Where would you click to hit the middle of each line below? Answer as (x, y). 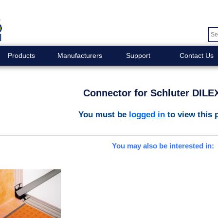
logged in (147, 114)
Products (21, 55)
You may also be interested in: (163, 146)
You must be (104, 114)
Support (138, 55)
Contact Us (196, 55)
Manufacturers (80, 55)
